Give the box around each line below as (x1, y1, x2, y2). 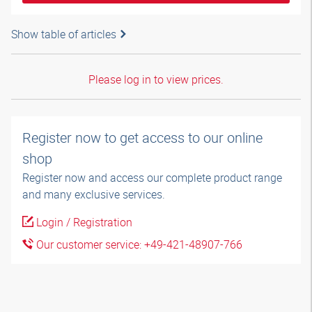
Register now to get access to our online (22, 128, 263, 147)
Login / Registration (33, 214, 132, 230)
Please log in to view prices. (88, 72, 224, 87)
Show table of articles (11, 26, 116, 42)
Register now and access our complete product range (22, 170, 282, 185)
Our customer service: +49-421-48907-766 (33, 237, 242, 252)
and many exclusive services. (22, 187, 165, 202)
